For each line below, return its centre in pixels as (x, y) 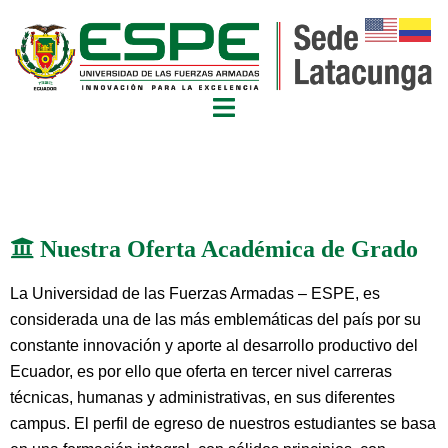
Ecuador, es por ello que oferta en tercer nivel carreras (201, 372)
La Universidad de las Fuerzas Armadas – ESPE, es (195, 294)
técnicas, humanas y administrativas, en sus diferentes (202, 398)
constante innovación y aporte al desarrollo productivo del (214, 346)
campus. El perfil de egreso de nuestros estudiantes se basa (223, 424)
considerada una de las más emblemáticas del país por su (215, 320)
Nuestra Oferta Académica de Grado (226, 248)
